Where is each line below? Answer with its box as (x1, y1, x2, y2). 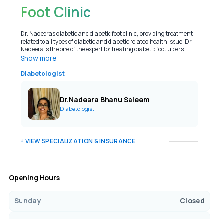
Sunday (14, 196, 42, 205)
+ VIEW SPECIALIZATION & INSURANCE (20, 137, 135, 145)
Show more (20, 53, 57, 63)
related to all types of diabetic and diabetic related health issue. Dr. (20, 37, 193, 45)
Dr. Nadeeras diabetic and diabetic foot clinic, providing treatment (20, 29, 193, 38)
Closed (179, 196, 205, 205)
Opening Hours (8, 173, 60, 182)
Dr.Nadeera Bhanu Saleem (59, 95, 150, 104)
